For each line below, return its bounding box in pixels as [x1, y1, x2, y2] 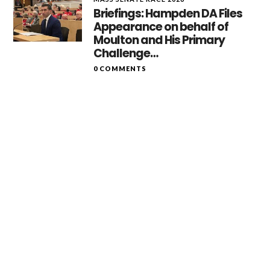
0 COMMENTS [93, 64, 147, 72]
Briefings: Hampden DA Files [93, 5, 243, 22]
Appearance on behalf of [93, 19, 229, 35]
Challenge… [93, 45, 159, 61]
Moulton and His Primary [93, 32, 225, 48]
